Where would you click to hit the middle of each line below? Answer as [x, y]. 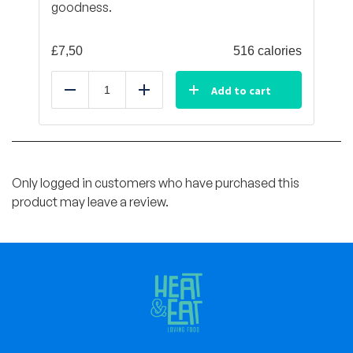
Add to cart [241, 90]
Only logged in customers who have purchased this [156, 182]
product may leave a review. [90, 201]
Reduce [91, 98]
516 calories [268, 50]
